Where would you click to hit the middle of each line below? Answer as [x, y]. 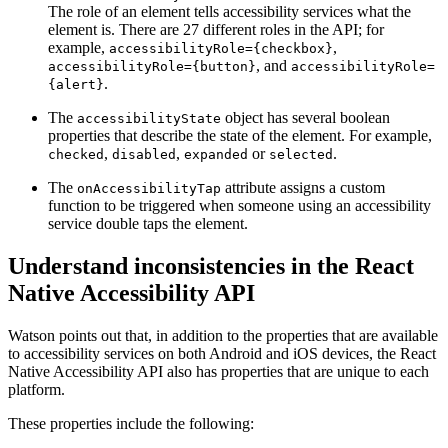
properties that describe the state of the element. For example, [240, 136]
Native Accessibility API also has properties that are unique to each [218, 372]
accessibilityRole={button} [152, 67]
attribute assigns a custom [303, 188]
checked [76, 155]
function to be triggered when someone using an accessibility [239, 206]
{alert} [76, 85]
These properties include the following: [131, 424]
